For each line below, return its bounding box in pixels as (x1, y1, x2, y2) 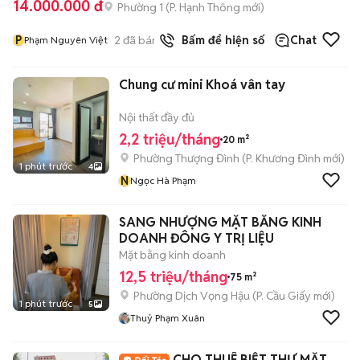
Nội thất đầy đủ (119, 110, 194, 125)
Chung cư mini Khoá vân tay (119, 76, 285, 93)
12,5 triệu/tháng (119, 268, 227, 286)
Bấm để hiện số (175, 33, 264, 47)
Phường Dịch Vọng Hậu (133, 288, 250, 303)
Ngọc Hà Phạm (130, 174, 196, 186)
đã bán (121, 32, 158, 47)
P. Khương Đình (246, 151, 321, 166)
